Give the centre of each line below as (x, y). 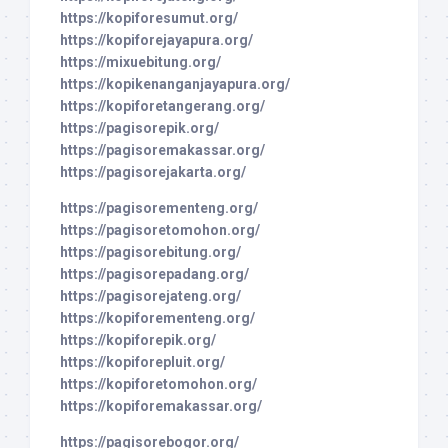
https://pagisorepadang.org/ (154, 273)
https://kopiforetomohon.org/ (158, 383)
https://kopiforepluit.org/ (142, 361)
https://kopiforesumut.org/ (149, 17)
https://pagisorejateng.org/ (150, 295)
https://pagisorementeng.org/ (159, 207)
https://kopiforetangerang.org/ (162, 105)
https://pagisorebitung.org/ (150, 251)
